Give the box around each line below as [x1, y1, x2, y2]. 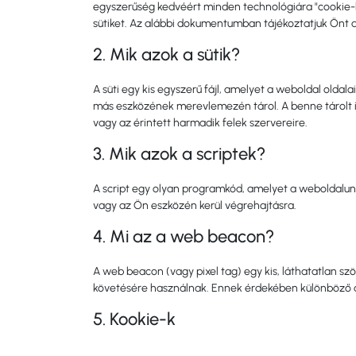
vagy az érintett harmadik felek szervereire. [93, 116, 308, 130]
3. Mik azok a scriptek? [93, 143, 265, 164]
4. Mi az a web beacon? [93, 226, 274, 247]
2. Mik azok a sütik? [93, 44, 240, 65]
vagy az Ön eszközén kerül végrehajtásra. [93, 199, 296, 212]
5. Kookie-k [93, 308, 176, 330]
